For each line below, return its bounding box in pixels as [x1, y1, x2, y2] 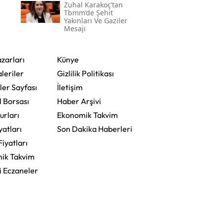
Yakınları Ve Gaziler [63, 16, 127, 26]
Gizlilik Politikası [56, 68, 114, 79]
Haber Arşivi [56, 96, 101, 107]
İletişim [56, 82, 83, 93]
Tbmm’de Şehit [63, 8, 113, 18]
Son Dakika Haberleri [56, 124, 132, 134]
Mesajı [63, 24, 86, 34]
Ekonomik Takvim [56, 110, 118, 120]
